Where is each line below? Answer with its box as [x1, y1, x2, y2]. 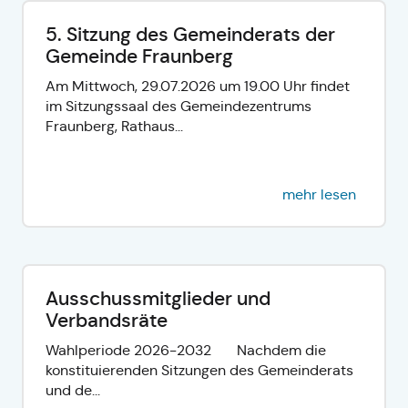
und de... [46, 381, 100, 399]
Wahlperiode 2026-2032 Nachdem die [46, 341, 326, 359]
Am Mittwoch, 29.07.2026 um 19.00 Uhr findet [46, 76, 350, 95]
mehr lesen [282, 185, 356, 203]
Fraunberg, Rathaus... [46, 117, 183, 135]
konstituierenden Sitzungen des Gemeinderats [46, 361, 353, 379]
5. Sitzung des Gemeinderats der [46, 22, 335, 46]
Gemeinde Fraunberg [46, 44, 233, 68]
